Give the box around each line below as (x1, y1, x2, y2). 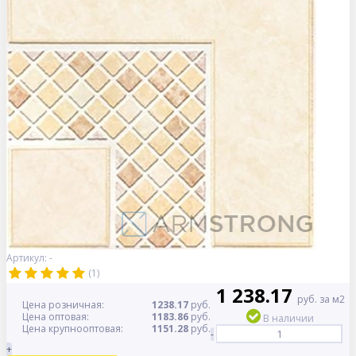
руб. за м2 (296, 292, 345, 307)
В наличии (263, 311, 314, 326)
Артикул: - (6, 251, 52, 265)
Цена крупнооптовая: (22, 322, 123, 336)
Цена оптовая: (22, 310, 89, 324)
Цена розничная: (22, 298, 104, 312)
